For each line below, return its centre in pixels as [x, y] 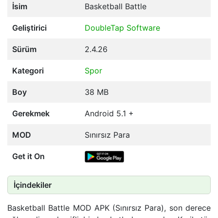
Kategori [28, 70]
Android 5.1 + [109, 113]
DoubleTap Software [122, 27]
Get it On [28, 156]
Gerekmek [31, 113]
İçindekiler [33, 185]
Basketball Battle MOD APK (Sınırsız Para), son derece [109, 208]
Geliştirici [29, 27]
